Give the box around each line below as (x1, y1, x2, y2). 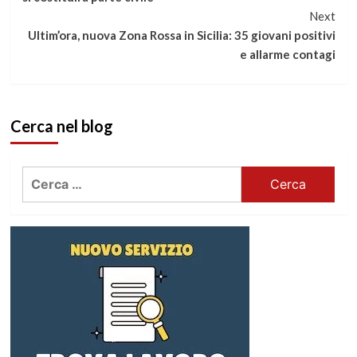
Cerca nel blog (10, 116, 113, 135)
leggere (21, 10, 101, 40)
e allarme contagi (239, 46, 335, 61)
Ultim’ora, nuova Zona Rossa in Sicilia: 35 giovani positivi (27, 27, 335, 42)
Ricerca (21, 167, 69, 183)
